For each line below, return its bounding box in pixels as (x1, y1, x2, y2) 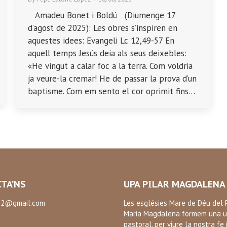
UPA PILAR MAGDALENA (124, 178, 225, 191)
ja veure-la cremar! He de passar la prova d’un (28, 73, 197, 85)
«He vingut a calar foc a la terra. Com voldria (28, 60, 193, 72)
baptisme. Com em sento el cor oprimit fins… (28, 86, 195, 97)
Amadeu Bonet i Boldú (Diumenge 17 (28, 10, 175, 21)
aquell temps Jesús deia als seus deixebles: (28, 48, 186, 59)
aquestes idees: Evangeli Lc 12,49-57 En (28, 35, 174, 47)
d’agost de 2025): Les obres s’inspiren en (28, 22, 177, 34)
